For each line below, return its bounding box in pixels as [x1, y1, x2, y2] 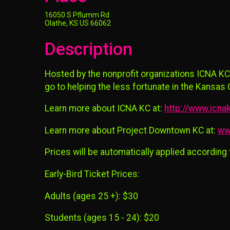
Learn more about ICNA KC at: [45, 103, 164, 114]
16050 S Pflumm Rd [45, 11, 109, 19]
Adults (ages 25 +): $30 [45, 190, 138, 201]
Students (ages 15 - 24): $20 [45, 213, 159, 223]
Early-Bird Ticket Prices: [45, 168, 140, 179]
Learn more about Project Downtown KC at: [45, 125, 218, 136]
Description [45, 39, 132, 59]
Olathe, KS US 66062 [45, 19, 111, 27]
